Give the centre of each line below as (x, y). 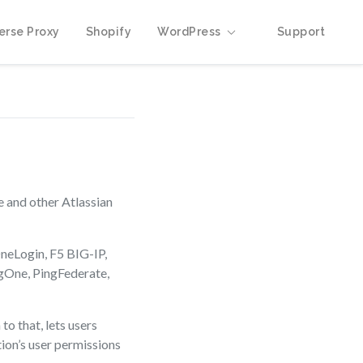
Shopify (108, 31)
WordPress (189, 31)
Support (301, 31)
